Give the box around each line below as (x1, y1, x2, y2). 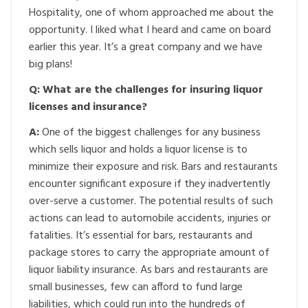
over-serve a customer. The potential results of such (29, 192, 273, 210)
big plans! (29, 56, 72, 74)
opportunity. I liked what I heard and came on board (29, 21, 271, 39)
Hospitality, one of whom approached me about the (29, 4, 274, 22)
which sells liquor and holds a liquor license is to (29, 141, 247, 159)
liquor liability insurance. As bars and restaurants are (29, 261, 268, 279)
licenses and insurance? (29, 98, 147, 116)
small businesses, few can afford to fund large (29, 278, 243, 296)
